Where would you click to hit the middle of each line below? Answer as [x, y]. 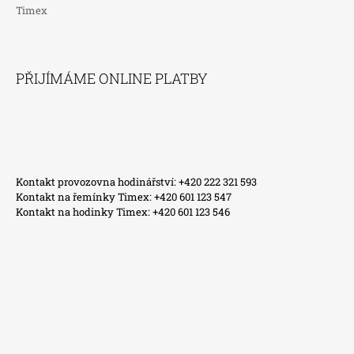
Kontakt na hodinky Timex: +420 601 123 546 [123, 211]
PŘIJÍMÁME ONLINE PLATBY [112, 78]
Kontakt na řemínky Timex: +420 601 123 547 [124, 196]
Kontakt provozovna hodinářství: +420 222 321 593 [136, 181]
